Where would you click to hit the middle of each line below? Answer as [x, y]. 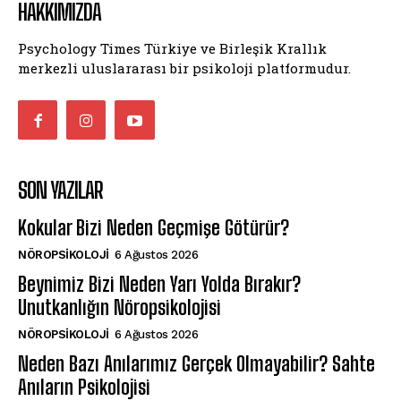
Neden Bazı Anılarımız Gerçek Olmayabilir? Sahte [196, 364]
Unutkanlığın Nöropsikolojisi [119, 307]
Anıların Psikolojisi [84, 387]
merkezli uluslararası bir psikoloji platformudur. [184, 68]
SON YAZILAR [60, 190]
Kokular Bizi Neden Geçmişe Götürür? [154, 228]
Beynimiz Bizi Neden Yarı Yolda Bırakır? [159, 284]
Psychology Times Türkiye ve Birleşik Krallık [172, 48]
